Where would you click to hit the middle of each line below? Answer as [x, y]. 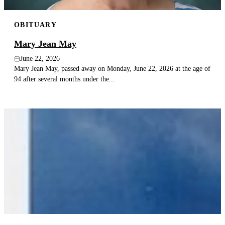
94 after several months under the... [65, 79]
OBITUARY [36, 24]
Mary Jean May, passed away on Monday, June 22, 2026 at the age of [112, 69]
